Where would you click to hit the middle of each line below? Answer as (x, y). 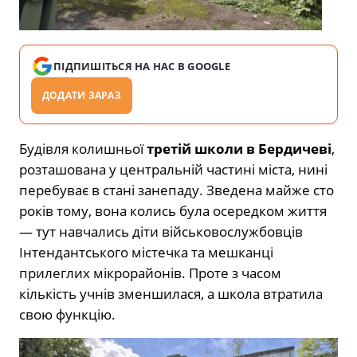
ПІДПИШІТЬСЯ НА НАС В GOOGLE (142, 66)
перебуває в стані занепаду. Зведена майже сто (177, 190)
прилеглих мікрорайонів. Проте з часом (150, 273)
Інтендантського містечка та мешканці (146, 252)
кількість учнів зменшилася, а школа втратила (171, 293)
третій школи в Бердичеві (239, 148)
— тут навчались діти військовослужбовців (161, 231)
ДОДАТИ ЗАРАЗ (82, 95)
